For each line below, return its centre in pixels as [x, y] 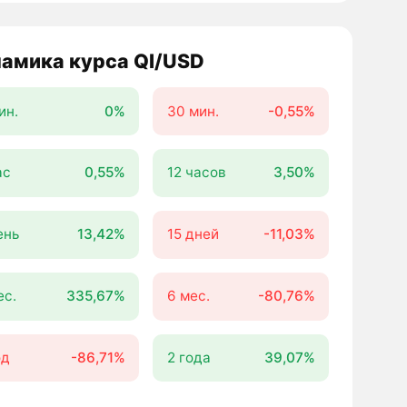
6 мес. [188, 296]
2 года [189, 358]
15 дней [193, 234]
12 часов [196, 173]
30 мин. [193, 111]
